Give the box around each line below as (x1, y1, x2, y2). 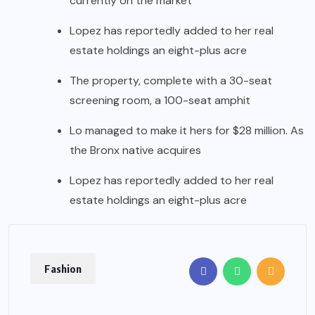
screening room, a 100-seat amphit (70, 93, 250, 108)
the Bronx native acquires (70, 143, 201, 157)
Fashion (44, 262, 82, 275)
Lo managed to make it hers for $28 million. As (70, 123, 304, 138)
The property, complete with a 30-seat (70, 73, 272, 88)
